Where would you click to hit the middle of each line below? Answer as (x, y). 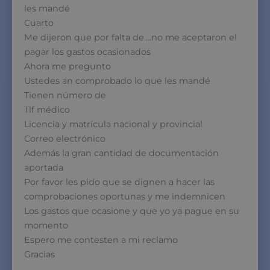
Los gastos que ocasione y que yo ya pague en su (132, 211)
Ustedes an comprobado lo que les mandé (117, 80)
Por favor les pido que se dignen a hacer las (119, 182)
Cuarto (39, 23)
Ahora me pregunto (67, 66)
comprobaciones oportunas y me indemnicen (125, 196)
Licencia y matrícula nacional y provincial (113, 124)
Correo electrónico (65, 138)
